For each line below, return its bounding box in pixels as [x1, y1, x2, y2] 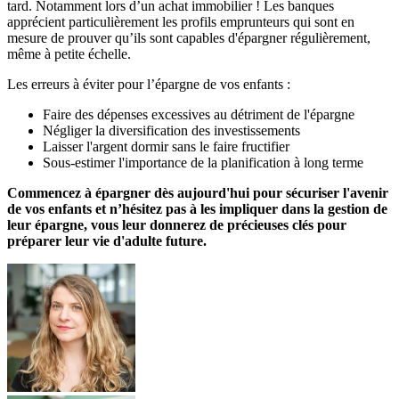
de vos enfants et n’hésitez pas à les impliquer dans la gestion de [7, 200, 387, 216]
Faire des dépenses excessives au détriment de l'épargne [43, 106, 354, 122]
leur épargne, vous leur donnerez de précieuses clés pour [7, 216, 346, 232]
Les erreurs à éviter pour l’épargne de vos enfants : [7, 76, 290, 92]
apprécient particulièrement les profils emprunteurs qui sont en [7, 13, 354, 29]
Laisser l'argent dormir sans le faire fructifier [43, 138, 289, 154]
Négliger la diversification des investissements [43, 122, 300, 138]
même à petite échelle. [7, 45, 131, 61]
